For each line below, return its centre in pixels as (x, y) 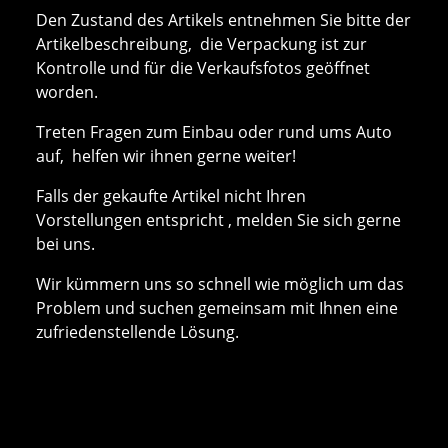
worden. (67, 91)
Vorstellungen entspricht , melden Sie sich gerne (218, 219)
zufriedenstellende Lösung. (137, 331)
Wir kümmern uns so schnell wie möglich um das (220, 283)
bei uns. (65, 243)
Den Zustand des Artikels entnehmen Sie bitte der (223, 19)
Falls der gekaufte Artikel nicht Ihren (171, 195)
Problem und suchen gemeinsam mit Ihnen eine (217, 307)
